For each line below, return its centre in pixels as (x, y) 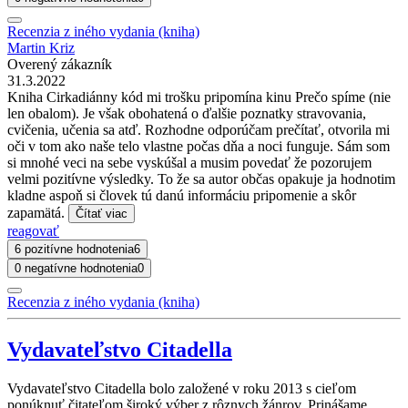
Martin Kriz (41, 47)
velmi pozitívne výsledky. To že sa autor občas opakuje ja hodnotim (201, 178)
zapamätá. (38, 212)
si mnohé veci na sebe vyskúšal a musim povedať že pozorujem (189, 162)
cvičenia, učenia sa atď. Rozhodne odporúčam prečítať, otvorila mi (199, 129)
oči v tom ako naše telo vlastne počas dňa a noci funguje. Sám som (199, 146)
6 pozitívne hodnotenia (74, 249)
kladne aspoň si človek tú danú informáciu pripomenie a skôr (182, 195)
